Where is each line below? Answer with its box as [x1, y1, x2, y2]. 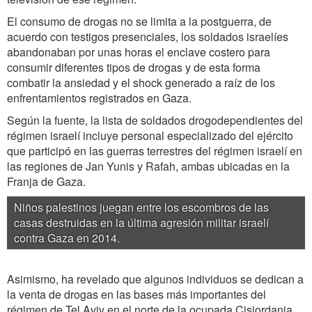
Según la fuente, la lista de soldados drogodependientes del [7, 112, 303, 129]
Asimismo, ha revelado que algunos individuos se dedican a [7, 271, 304, 288]
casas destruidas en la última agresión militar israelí [14, 214, 269, 231]
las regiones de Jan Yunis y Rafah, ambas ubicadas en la [7, 158, 290, 175]
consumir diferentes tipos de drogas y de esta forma [7, 59, 260, 76]
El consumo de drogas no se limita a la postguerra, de [7, 13, 272, 30]
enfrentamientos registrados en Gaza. [7, 90, 192, 107]
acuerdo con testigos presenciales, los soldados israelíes [7, 29, 288, 45]
